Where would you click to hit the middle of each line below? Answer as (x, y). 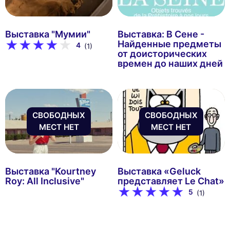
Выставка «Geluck (159, 171)
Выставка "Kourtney (51, 171)
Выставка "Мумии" (48, 34)
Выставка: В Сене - (161, 34)
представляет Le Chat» (171, 181)
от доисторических (162, 53)
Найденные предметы (169, 44)
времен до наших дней (170, 63)
